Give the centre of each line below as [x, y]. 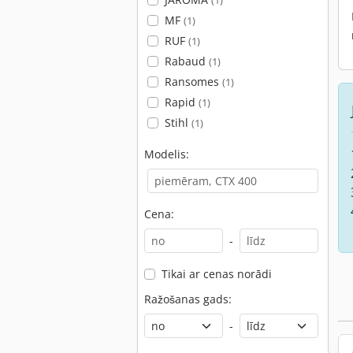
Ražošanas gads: [188, 299]
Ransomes [193, 82]
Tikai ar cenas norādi [216, 274]
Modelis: [167, 154]
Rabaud [186, 61]
